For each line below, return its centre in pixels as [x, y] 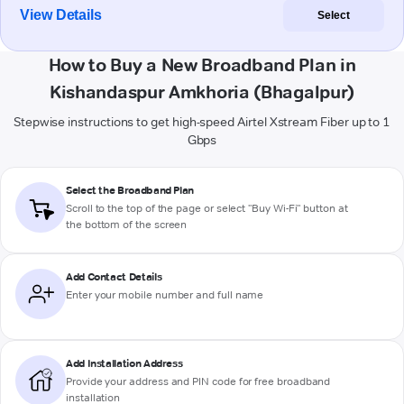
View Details [61, 15]
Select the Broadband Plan [130, 190]
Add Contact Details [114, 277]
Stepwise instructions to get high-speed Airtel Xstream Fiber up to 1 [202, 122]
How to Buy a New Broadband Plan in [202, 65]
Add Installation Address [124, 363]
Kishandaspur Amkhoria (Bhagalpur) [202, 92]
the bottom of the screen [127, 225]
